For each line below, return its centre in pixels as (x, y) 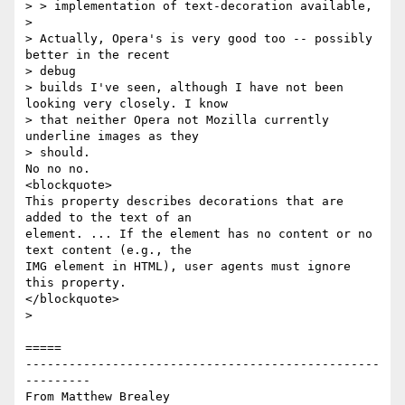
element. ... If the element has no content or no (199, 234)
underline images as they (112, 137)
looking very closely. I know (127, 104)
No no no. (58, 169)
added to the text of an (108, 218)
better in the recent (98, 55)
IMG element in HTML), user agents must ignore (188, 267)
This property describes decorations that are (184, 202)
